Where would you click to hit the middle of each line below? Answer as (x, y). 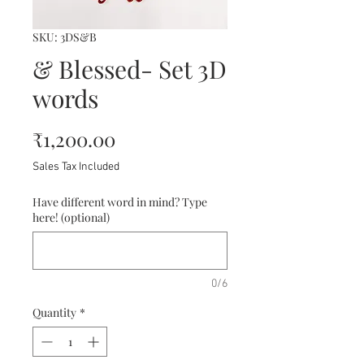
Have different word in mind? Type (120, 202)
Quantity (54, 313)
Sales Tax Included (76, 167)
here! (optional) (71, 218)
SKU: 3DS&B (65, 37)
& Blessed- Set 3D (130, 69)
